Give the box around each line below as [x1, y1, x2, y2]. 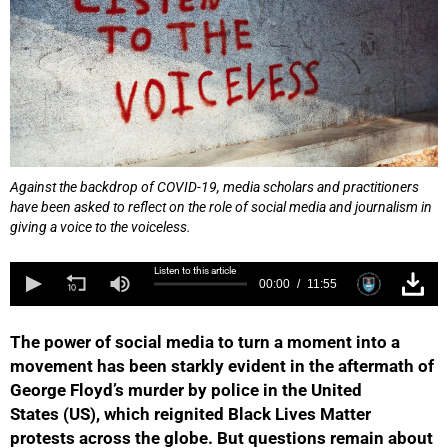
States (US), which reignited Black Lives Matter [10, 404, 371, 425]
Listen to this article [154, 265, 236, 277]
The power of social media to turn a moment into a [10, 332, 400, 353]
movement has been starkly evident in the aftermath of [10, 356, 434, 377]
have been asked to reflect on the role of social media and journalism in [10, 199, 432, 216]
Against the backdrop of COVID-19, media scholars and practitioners [10, 179, 419, 196]
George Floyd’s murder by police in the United [10, 380, 362, 401]
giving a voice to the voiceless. [10, 219, 191, 236]
